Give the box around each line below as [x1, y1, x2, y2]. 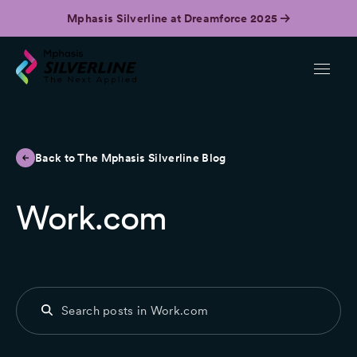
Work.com [16, 198, 167, 238]
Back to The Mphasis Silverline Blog [35, 151, 226, 165]
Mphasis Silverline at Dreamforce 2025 [67, 12, 280, 25]
